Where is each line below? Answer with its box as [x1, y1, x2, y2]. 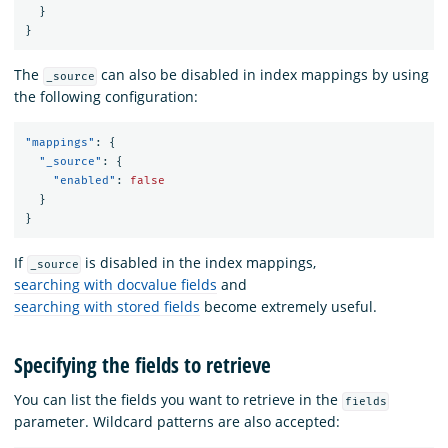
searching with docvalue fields [14, 274, 217, 294]
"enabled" [52, 174, 116, 188]
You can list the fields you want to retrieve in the [14, 389, 342, 409]
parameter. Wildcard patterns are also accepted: [14, 411, 340, 431]
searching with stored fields [14, 296, 200, 316]
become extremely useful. [200, 296, 377, 316]
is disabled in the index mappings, [81, 252, 317, 272]
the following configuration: [14, 86, 198, 106]
